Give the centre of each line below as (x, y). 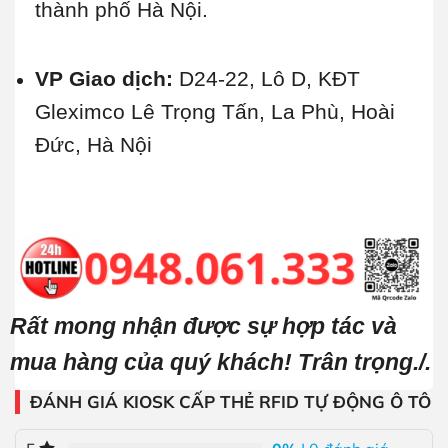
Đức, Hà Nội (93, 145)
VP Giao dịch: (106, 79)
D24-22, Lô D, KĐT (269, 79)
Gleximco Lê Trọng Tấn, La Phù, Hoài (214, 112)
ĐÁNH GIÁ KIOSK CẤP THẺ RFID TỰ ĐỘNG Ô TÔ (230, 402)
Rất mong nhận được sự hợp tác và (203, 326)
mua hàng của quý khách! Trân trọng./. (220, 362)
